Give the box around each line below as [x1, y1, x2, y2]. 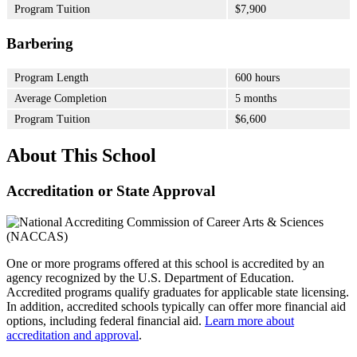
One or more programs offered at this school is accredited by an [6, 257, 324, 271]
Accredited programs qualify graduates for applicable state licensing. [6, 285, 349, 300]
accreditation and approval [6, 328, 139, 343]
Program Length [14, 71, 88, 84]
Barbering [6, 34, 73, 52]
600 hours [235, 71, 280, 84]
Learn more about [205, 314, 294, 328]
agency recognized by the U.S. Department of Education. [6, 271, 294, 285]
